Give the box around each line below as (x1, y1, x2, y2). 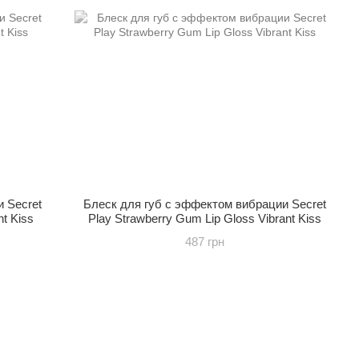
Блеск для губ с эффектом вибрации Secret (83, 197, 327, 211)
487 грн (185, 235, 225, 248)
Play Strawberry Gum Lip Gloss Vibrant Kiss (88, 212, 322, 225)
